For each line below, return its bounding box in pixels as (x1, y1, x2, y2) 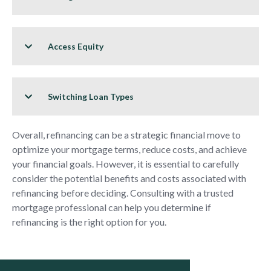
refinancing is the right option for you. (12, 215, 166, 227)
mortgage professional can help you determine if (12, 201, 211, 213)
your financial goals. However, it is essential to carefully (12, 157, 239, 169)
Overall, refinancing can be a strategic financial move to (12, 128, 241, 140)
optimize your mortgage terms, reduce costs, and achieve (12, 143, 247, 155)
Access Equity (48, 41, 103, 51)
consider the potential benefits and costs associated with (12, 172, 246, 184)
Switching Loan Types (48, 91, 134, 102)
